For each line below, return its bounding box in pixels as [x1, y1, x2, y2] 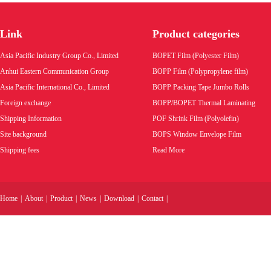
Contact [142, 194, 163, 203]
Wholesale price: [28, 61, 90, 70]
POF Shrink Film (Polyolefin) [152, 114, 239, 123]
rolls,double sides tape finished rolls [10, 22, 114, 30]
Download [104, 194, 134, 203]
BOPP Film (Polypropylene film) [152, 67, 248, 76]
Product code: [28, 43, 80, 52]
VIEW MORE [27, 90, 79, 99]
